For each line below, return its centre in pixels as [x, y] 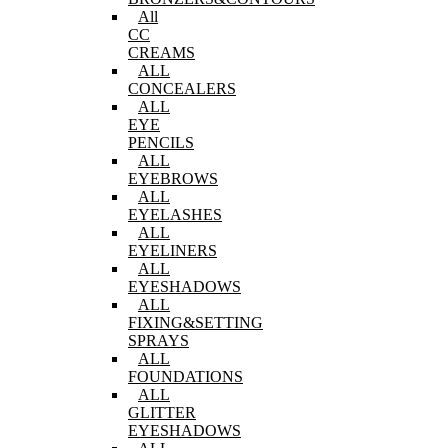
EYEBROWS [173, 178]
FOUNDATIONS [185, 376]
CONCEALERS [182, 88]
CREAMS [161, 52]
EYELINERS [172, 250]
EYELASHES [175, 214]
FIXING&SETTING [195, 322]
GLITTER [162, 412]
